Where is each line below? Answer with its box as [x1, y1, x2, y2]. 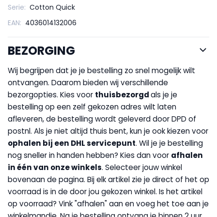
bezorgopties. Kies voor [8, 89, 95, 100]
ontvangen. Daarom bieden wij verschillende [8, 77, 168, 88]
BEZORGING [8, 42, 75, 59]
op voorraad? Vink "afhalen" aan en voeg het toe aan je [8, 198, 209, 209]
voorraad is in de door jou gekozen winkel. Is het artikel [8, 186, 202, 197]
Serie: [8, 2, 26, 12]
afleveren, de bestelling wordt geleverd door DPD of [8, 113, 196, 124]
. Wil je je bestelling [136, 138, 203, 148]
